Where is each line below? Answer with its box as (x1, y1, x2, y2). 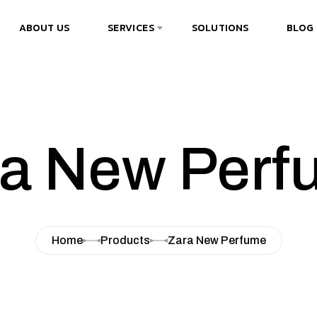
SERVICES (107, 21, 155, 35)
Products (100, 234, 150, 246)
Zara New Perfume (167, 234, 266, 246)
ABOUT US (18, 21, 70, 35)
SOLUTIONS (192, 21, 249, 35)
